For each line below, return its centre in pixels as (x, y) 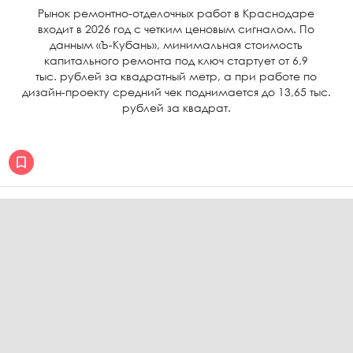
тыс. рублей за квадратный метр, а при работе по (176, 76)
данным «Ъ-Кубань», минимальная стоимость (176, 45)
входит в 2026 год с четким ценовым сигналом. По (176, 29)
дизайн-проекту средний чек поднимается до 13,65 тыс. (176, 92)
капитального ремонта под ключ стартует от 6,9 (176, 60)
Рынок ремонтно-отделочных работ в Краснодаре (176, 13)
